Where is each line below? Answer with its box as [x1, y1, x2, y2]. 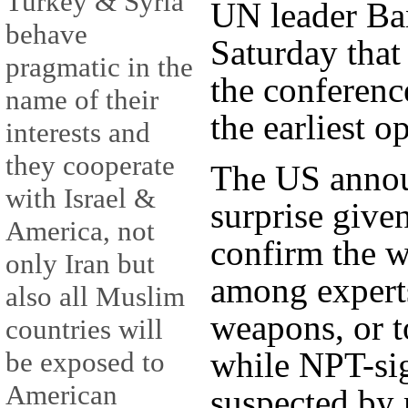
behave [5, 18, 87, 51]
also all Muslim [5, 280, 185, 313]
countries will [5, 313, 163, 346]
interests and [5, 117, 150, 149]
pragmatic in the [5, 51, 193, 84]
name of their [5, 84, 158, 117]
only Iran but [5, 248, 155, 280]
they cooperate [5, 149, 175, 182]
